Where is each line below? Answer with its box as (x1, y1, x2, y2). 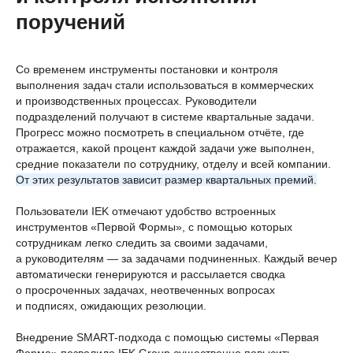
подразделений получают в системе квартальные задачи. (16, 110, 314, 123)
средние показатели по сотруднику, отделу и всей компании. (16, 157, 331, 170)
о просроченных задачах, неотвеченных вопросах (16, 283, 275, 296)
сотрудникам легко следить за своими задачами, (16, 236, 268, 249)
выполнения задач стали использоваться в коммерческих (16, 78, 314, 91)
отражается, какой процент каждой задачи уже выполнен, (16, 141, 314, 154)
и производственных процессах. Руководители (16, 94, 257, 107)
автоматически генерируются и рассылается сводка (16, 267, 285, 281)
